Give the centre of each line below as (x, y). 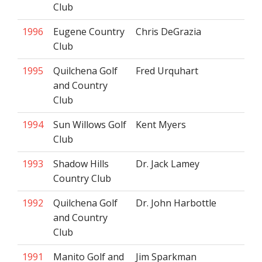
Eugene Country (89, 32)
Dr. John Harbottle (176, 203)
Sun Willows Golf (90, 125)
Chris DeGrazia (168, 32)
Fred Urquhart (167, 71)
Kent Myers (161, 125)
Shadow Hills (81, 164)
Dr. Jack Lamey (168, 164)
